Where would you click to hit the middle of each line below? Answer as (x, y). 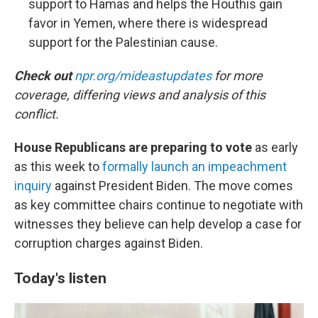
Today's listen (60, 278)
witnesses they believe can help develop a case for (158, 224)
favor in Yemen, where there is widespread (148, 23)
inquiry (33, 186)
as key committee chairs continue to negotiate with (159, 205)
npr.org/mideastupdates (143, 76)
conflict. (37, 114)
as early (276, 147)
